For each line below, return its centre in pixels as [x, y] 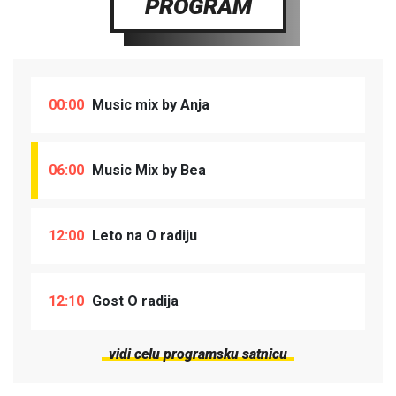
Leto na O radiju [143, 236]
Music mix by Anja [149, 105]
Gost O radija [133, 301]
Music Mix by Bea [147, 171]
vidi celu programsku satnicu [198, 354]
